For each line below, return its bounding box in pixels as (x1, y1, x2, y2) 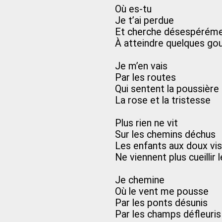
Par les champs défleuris (115, 209, 221, 220)
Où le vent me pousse (115, 186, 209, 197)
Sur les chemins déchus (115, 129, 216, 140)
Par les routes (115, 72, 176, 83)
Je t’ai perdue (115, 15, 174, 26)
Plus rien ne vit (115, 117, 178, 129)
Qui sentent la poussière (115, 83, 219, 95)
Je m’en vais (115, 60, 167, 72)
